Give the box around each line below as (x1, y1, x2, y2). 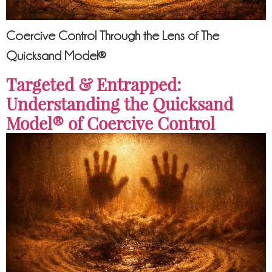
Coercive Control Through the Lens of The (6, 29, 219, 43)
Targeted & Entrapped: (6, 73, 181, 96)
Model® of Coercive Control (6, 112, 215, 135)
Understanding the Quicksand (6, 92, 233, 115)
